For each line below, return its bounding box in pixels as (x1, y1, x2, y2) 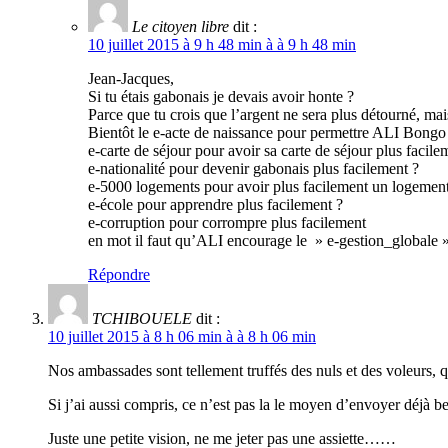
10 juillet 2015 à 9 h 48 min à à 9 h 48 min (88, 36, 356, 54)
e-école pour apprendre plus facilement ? (88, 196, 343, 214)
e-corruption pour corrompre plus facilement (88, 214, 366, 232)
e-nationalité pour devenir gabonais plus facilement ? (88, 160, 419, 178)
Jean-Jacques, (88, 70, 174, 88)
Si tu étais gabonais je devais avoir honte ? (88, 88, 354, 106)
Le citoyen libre (132, 18, 229, 36)
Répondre (88, 266, 150, 284)
